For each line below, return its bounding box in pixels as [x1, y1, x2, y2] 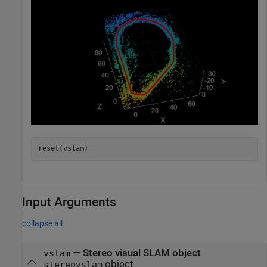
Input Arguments [22, 194, 116, 209]
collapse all [22, 218, 63, 228]
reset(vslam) [38, 144, 88, 153]
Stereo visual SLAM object [82, 247, 201, 259]
